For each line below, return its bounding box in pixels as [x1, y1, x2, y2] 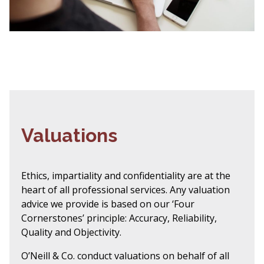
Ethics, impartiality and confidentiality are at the [21, 169, 230, 182]
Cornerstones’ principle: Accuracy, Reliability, [21, 211, 217, 225]
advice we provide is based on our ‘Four [21, 197, 194, 210]
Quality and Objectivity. [21, 225, 121, 239]
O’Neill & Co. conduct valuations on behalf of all [21, 249, 229, 262]
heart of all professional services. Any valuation [21, 183, 230, 196]
